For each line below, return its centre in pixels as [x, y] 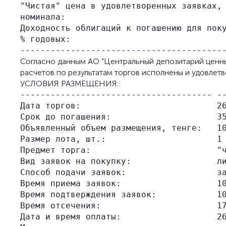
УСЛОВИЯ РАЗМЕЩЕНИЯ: [69, 83]
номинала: [43, 17]
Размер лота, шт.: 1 [121, 139]
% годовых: [45, 39]
